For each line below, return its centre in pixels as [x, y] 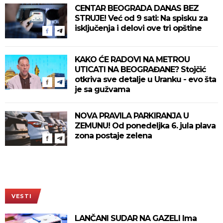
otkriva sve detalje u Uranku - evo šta [145, 79]
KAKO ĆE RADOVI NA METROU [132, 59]
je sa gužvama [102, 89]
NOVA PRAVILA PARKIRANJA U [132, 115]
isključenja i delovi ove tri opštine [138, 28]
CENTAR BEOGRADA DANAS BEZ [137, 8]
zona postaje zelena [113, 135]
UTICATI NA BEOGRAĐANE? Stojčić [140, 69]
